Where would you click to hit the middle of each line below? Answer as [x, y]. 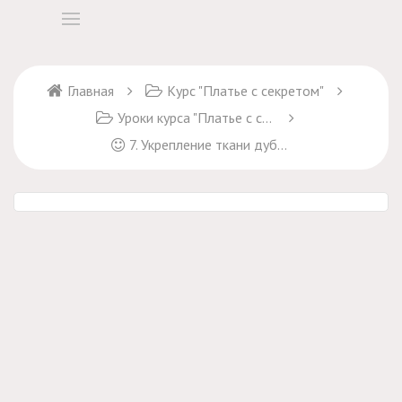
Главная [91, 91]
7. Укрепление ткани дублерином [203, 144]
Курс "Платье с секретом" [245, 91]
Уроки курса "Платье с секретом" [189, 118]
